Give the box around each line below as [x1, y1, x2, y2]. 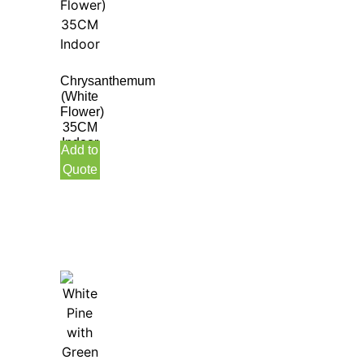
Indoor [61, 136, 98, 150]
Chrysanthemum [60, 74, 155, 89]
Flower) [60, 105, 104, 119]
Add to [61, 143, 99, 158]
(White [61, 89, 99, 104]
